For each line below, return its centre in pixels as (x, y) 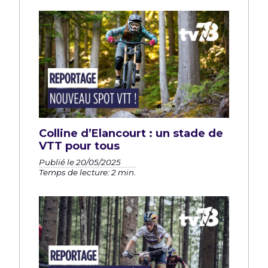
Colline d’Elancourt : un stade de (131, 133)
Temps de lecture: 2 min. (87, 172)
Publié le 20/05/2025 (80, 162)
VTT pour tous (79, 146)
